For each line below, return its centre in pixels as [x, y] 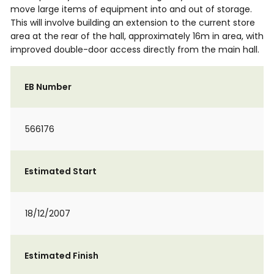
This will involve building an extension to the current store [133, 23]
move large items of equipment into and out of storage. [131, 9]
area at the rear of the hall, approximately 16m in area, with [137, 36]
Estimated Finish [61, 256]
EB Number [48, 87]
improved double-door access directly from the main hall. [135, 50]
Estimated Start [61, 171]
